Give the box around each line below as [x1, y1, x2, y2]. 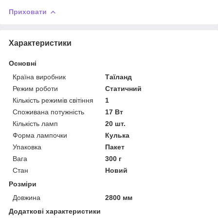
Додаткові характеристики [9, 207, 101, 215]
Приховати [9, 7, 47, 16]
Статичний [105, 84, 142, 92]
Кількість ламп [13, 119, 58, 127]
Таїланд [105, 73, 132, 81]
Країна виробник [13, 73, 66, 81]
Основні [9, 59, 36, 67]
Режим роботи [13, 84, 58, 92]
